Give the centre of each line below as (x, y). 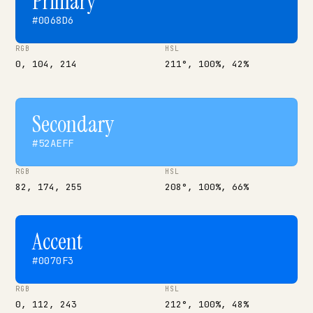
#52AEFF (53, 143)
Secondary (73, 124)
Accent (57, 242)
